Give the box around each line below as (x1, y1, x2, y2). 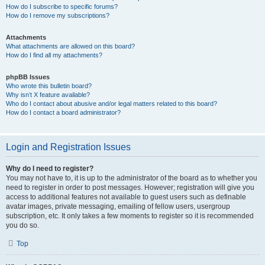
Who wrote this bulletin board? (6, 82, 92, 89)
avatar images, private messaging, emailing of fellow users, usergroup (6, 202, 230, 211)
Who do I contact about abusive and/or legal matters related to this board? (6, 100, 217, 107)
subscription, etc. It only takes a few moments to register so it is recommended (6, 212, 254, 220)
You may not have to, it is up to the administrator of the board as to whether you (6, 174, 257, 182)
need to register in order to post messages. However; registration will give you (6, 183, 254, 192)
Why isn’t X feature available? (6, 91, 90, 98)
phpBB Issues (6, 73, 50, 80)
